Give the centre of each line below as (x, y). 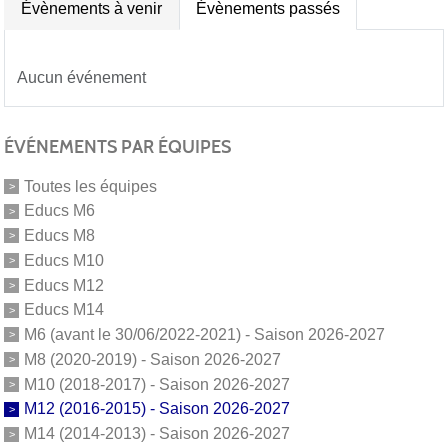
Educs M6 (59, 211)
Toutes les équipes (90, 186)
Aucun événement (81, 77)
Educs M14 (64, 310)
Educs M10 (64, 260)
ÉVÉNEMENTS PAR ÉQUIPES (117, 146)
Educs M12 (64, 285)
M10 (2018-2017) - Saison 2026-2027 (157, 384)
